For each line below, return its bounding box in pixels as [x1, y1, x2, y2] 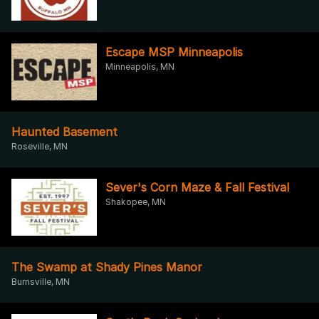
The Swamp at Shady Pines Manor [11, 259, 202, 274]
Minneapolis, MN [105, 61, 174, 72]
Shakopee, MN [105, 196, 166, 207]
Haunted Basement [11, 124, 117, 139]
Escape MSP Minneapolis [105, 44, 243, 59]
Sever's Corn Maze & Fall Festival [105, 179, 289, 194]
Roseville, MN [11, 140, 68, 152]
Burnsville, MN [11, 276, 70, 287]
